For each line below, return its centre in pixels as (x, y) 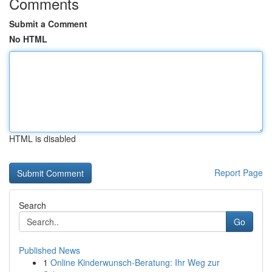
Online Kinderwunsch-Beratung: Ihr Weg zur (135, 262)
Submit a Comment (48, 24)
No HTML (28, 39)
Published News (49, 250)
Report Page (239, 172)
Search (32, 205)
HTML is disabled (42, 138)
